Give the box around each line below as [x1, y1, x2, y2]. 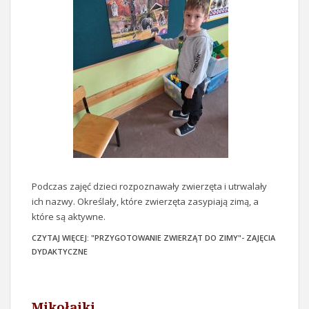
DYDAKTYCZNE [32, 246, 88, 257]
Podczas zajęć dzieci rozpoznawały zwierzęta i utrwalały [32, 180, 267, 193]
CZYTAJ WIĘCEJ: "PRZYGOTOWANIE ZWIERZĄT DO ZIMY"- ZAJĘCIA [32, 232, 275, 243]
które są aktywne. [32, 210, 106, 223]
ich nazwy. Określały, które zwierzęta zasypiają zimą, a [32, 195, 259, 208]
